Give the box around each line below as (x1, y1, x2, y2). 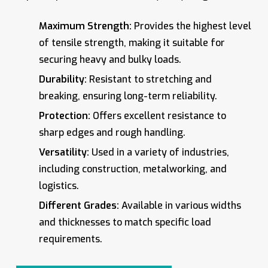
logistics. (38, 179, 79, 192)
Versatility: (38, 145, 89, 159)
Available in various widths (118, 199, 241, 212)
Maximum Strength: (38, 19, 132, 32)
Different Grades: (38, 199, 119, 212)
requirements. (38, 232, 102, 245)
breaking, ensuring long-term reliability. (38, 89, 217, 102)
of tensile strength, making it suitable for (38, 36, 225, 49)
